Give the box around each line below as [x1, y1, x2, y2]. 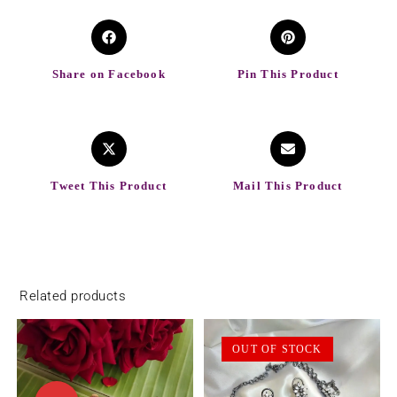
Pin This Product [237, 67, 339, 82]
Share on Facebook [51, 67, 166, 82]
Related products [19, 288, 127, 305]
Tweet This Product [51, 179, 167, 193]
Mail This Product [233, 179, 343, 193]
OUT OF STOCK [232, 343, 323, 356]
